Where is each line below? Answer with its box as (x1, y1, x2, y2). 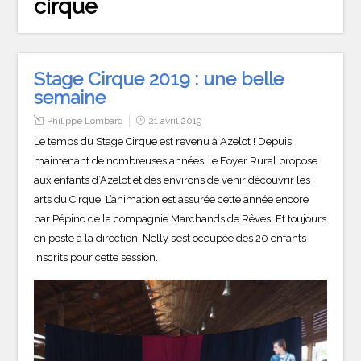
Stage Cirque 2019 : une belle (34, 67, 284, 89)
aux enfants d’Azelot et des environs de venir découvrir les (34, 173, 311, 186)
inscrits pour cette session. (34, 251, 159, 263)
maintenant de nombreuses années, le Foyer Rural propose (34, 154, 318, 167)
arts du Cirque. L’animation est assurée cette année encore (34, 193, 309, 205)
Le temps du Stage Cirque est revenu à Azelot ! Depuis (34, 135, 293, 147)
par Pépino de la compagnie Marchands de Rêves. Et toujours (34, 212, 327, 225)
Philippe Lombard (47, 114, 124, 127)
